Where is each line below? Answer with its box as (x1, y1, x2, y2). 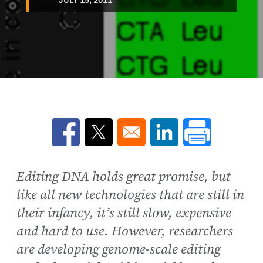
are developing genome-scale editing (16, 240, 221, 258)
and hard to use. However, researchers (16, 221, 233, 240)
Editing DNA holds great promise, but (16, 167, 231, 186)
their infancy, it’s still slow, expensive (16, 203, 231, 222)
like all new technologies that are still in (16, 185, 244, 204)
